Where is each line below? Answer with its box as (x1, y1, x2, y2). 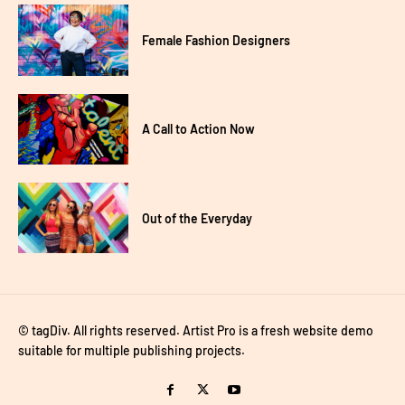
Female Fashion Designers (142, 33, 291, 49)
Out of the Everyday (142, 210, 253, 226)
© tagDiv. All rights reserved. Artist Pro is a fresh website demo (18, 323, 373, 339)
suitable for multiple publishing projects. (18, 343, 245, 359)
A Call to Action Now (142, 121, 256, 137)
